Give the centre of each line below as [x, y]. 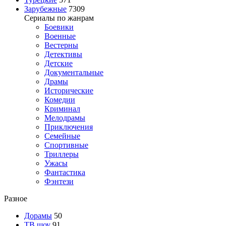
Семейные [62, 136]
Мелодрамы [65, 118]
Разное [16, 198]
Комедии [60, 99]
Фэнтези [59, 181]
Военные [60, 36]
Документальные [74, 72]
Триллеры [62, 154]
